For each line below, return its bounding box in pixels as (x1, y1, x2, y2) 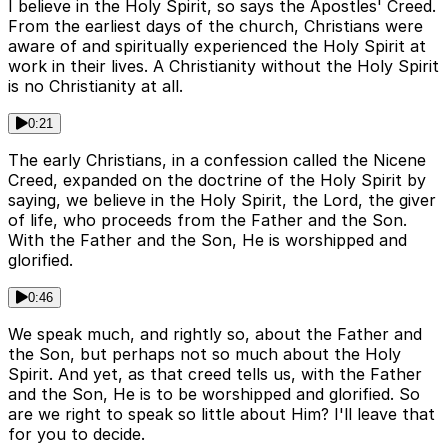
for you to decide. (8, 424, 145, 445)
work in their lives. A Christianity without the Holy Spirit (8, 56, 439, 77)
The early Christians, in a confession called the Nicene (8, 150, 426, 171)
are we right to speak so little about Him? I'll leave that (8, 404, 435, 425)
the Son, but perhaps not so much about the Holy (8, 344, 401, 365)
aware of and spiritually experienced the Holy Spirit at (8, 36, 426, 57)
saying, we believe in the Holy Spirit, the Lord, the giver (8, 190, 436, 211)
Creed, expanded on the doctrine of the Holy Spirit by (8, 170, 426, 191)
